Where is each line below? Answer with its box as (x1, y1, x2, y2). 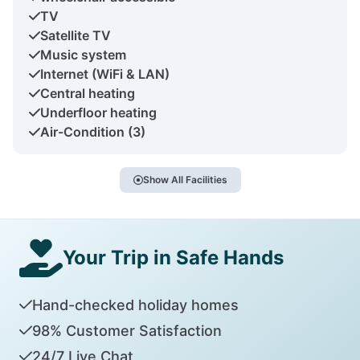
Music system (40, 46, 126, 63)
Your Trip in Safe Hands (63, 246, 284, 269)
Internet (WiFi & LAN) (40, 65, 170, 82)
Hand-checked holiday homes (31, 296, 239, 313)
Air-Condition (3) (40, 123, 145, 140)
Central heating (40, 84, 135, 101)
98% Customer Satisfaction (31, 321, 222, 339)
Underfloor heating (40, 104, 157, 121)
